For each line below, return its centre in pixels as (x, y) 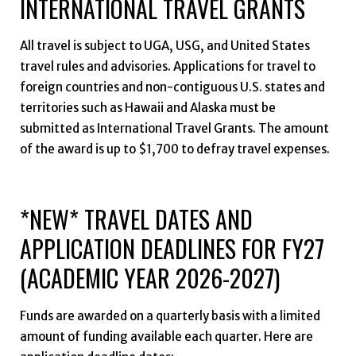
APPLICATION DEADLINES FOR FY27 (172, 249)
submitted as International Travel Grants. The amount (174, 129)
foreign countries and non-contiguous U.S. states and (172, 87)
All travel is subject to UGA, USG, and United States (164, 46)
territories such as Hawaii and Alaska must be (147, 108)
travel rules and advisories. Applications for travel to (167, 67)
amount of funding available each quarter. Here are (166, 336)
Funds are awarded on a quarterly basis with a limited (170, 315)
